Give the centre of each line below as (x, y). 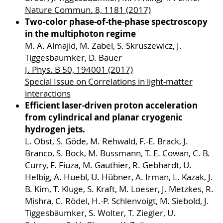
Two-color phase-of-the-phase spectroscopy (116, 21)
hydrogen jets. (55, 129)
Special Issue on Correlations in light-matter (109, 81)
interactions (48, 93)
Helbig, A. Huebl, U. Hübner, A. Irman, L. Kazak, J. (119, 177)
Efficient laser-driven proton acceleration (111, 105)
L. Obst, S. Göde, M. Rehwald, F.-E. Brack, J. (106, 141)
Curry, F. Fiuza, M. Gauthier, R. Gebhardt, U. (108, 165)
